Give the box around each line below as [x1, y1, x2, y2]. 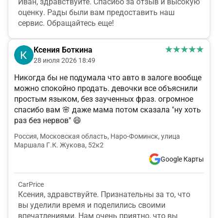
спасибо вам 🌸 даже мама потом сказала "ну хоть [14, 105, 201, 115]
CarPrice [18, 181, 44, 189]
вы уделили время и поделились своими [18, 200, 165, 210]
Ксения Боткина [34, 45, 92, 55]
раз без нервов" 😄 [14, 116, 81, 126]
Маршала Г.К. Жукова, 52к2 [14, 141, 104, 149]
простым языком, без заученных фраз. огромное [14, 94, 193, 104]
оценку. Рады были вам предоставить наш [18, 8, 175, 18]
